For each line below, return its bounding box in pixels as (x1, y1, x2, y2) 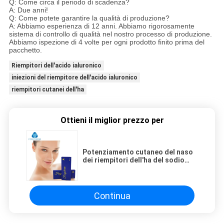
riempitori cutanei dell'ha (11, 85, 84, 93)
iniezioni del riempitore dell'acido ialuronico (11, 73, 137, 81)
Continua (93, 190, 130, 201)
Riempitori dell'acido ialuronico (11, 61, 101, 69)
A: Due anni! (8, 5, 48, 14)
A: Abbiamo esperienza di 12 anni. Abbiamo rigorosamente (8, 21, 194, 30)
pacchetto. (8, 45, 42, 54)
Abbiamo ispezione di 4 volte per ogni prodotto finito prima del (8, 37, 204, 46)
